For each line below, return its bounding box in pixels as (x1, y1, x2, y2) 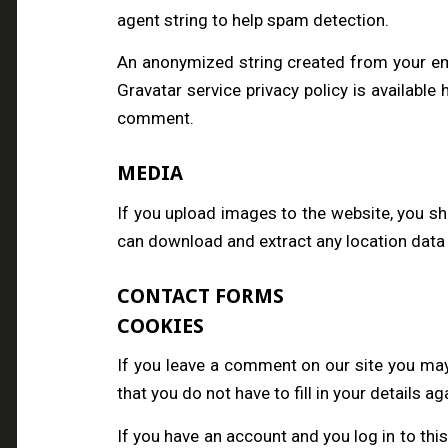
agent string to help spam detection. (117, 9, 389, 30)
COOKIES (117, 313, 204, 338)
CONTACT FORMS (117, 283, 284, 308)
